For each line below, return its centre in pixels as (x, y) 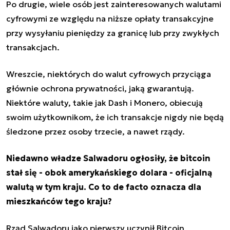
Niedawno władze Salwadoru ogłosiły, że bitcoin (108, 158)
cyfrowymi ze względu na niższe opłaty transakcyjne (110, 18)
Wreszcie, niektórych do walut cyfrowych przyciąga (109, 74)
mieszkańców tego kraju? (59, 201)
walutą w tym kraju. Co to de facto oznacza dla (104, 187)
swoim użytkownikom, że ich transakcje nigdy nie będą (115, 117)
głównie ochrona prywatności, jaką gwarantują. (100, 88)
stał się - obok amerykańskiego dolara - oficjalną (109, 172)
